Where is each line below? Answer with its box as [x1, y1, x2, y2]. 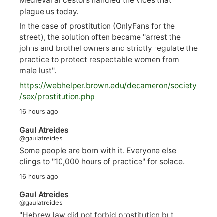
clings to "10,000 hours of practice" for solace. [19, 156, 185, 166]
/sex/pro [19, 92, 49, 102]
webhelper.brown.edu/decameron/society [46, 81, 196, 91]
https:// [19, 81, 46, 91]
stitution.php [49, 92, 95, 102]
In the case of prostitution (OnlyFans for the [19, 21, 175, 31]
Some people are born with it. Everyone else [19, 145, 176, 155]
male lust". [19, 66, 56, 76]
